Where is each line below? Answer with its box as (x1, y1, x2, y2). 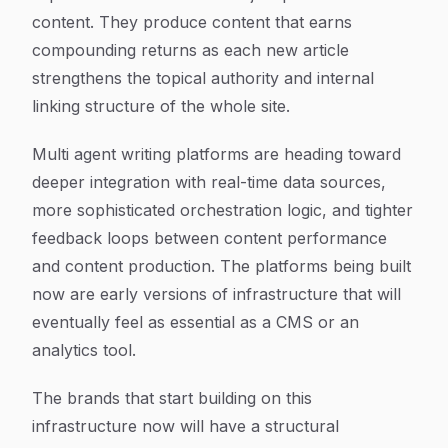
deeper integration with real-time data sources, (32, 172, 386, 192)
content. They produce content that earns (32, 12, 352, 32)
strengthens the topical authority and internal (32, 68, 374, 88)
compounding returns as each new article (32, 40, 349, 60)
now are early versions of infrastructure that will (32, 284, 401, 304)
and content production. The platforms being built (32, 256, 411, 276)
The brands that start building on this (32, 388, 312, 408)
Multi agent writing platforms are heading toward (32, 144, 401, 164)
